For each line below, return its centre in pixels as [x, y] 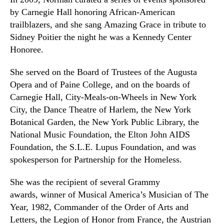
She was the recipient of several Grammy [85, 182]
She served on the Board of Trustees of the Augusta [103, 72]
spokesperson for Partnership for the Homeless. [96, 159]
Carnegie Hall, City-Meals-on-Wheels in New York [103, 97]
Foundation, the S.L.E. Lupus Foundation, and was [103, 147]
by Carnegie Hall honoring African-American [92, 12]
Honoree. [27, 49]
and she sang [78, 24]
